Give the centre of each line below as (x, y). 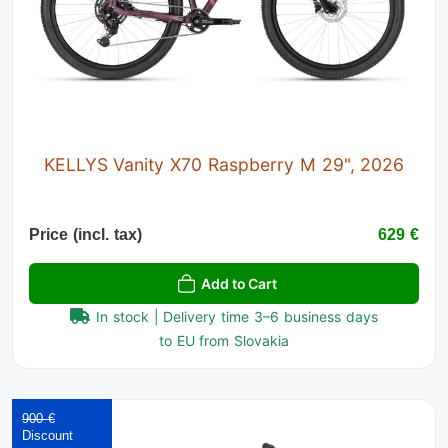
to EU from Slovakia (224, 341)
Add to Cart (239, 284)
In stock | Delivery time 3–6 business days (237, 317)
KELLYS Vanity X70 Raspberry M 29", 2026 (224, 165)
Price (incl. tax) (85, 235)
